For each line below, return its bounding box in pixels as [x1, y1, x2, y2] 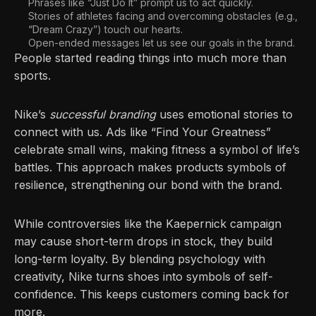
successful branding [49, 107, 156, 122]
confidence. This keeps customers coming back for [14, 287, 289, 302]
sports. [14, 68, 51, 83]
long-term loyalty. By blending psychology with [14, 252, 265, 267]
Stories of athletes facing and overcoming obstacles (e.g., [28, 10, 298, 23]
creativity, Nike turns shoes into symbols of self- [14, 269, 273, 284]
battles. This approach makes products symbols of [14, 160, 286, 175]
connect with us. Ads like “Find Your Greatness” [14, 125, 271, 140]
